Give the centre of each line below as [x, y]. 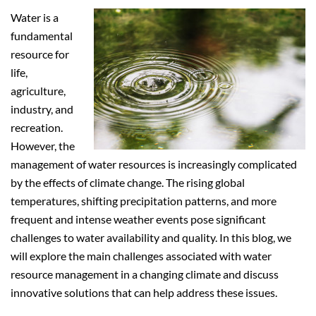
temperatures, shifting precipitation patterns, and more [144, 201]
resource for [40, 54]
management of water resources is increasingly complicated [154, 164]
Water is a [35, 17]
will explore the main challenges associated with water [141, 256]
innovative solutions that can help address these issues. [144, 292]
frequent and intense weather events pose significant [138, 219]
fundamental [42, 36]
